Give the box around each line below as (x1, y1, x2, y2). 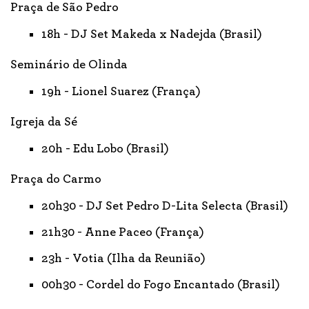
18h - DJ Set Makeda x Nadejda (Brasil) (41, 28, 262, 41)
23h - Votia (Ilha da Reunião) (41, 252, 206, 265)
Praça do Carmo (10, 172, 101, 186)
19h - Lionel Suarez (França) (41, 85, 201, 98)
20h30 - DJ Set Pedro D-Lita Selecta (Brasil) (41, 199, 288, 212)
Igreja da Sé (10, 115, 77, 128)
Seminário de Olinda (10, 58, 128, 71)
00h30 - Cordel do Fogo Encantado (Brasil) (41, 278, 280, 291)
